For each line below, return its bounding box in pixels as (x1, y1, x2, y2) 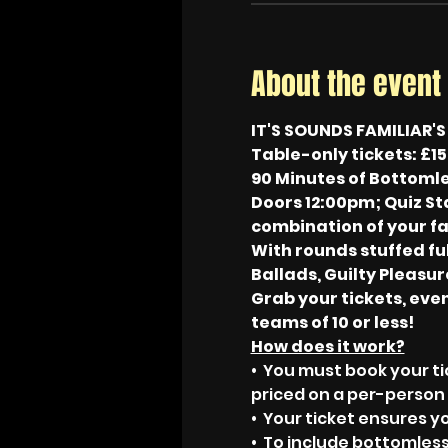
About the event (250, 62, 441, 106)
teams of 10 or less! (250, 311, 414, 334)
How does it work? (250, 335, 405, 358)
